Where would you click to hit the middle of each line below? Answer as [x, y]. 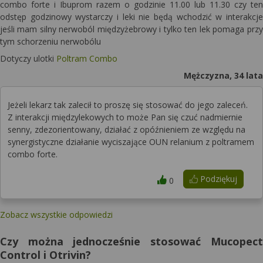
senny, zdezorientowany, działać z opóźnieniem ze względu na [127, 129]
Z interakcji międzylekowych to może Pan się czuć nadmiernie [125, 117]
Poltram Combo [87, 58]
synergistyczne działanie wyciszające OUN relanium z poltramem [131, 142]
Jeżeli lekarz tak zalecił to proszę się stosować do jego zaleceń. [128, 105]
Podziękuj [217, 179]
